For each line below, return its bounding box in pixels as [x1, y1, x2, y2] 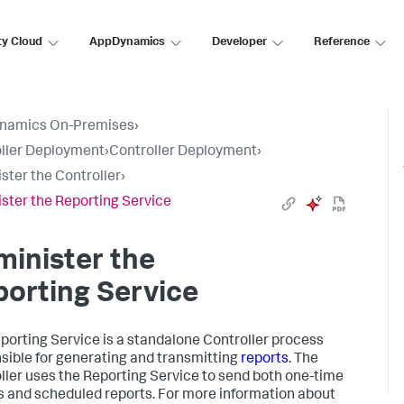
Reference [314, 36, 370, 49]
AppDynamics [89, 36, 165, 49]
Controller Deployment [109, 145, 257, 160]
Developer [212, 36, 267, 49]
